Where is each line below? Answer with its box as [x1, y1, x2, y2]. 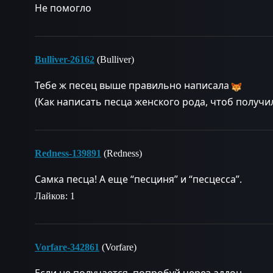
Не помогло [35, 1, 91, 15]
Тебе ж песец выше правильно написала [35, 79, 232, 92]
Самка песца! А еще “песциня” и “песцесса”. [35, 172, 242, 186]
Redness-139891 [35, 148, 101, 158]
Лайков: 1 [35, 191, 75, 201]
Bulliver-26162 [35, 54, 94, 65]
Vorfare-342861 [35, 242, 99, 252]
